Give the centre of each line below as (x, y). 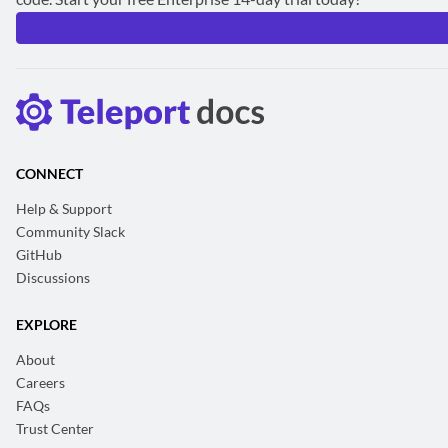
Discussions (53, 277)
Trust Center (55, 428)
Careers (40, 382)
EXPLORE (46, 324)
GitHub (39, 254)
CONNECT (49, 173)
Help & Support (64, 208)
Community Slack (70, 231)
